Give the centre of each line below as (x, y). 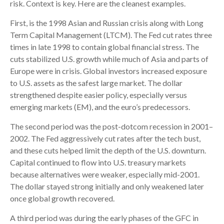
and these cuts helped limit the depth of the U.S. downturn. (108, 150)
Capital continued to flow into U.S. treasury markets (98, 162)
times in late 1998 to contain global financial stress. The (104, 46)
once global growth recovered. (62, 198)
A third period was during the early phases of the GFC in (104, 217)
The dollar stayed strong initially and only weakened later (107, 186)
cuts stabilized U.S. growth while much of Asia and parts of (109, 58)
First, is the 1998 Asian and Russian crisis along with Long (107, 22)
